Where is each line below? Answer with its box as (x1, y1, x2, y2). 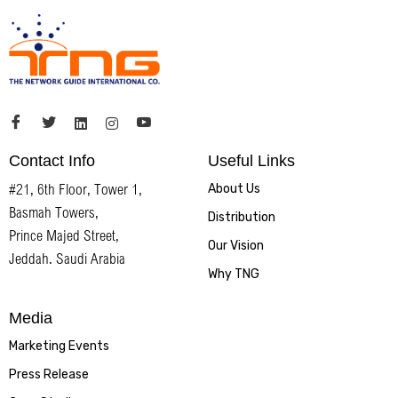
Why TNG (208, 267, 259, 283)
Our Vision (208, 238, 264, 254)
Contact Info (9, 152, 95, 171)
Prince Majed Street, (9, 226, 119, 245)
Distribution (208, 210, 275, 226)
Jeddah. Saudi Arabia (9, 249, 125, 268)
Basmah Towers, (9, 203, 99, 222)
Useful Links (208, 152, 295, 171)
